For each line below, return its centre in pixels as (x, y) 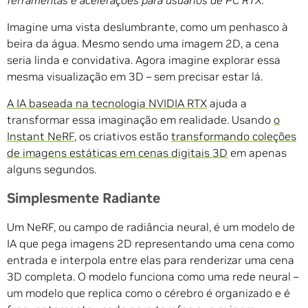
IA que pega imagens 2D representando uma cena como (151, 244)
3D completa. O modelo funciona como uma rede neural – (153, 277)
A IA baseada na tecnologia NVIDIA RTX (107, 103)
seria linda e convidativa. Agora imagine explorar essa (144, 60)
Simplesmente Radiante (84, 198)
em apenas (257, 153)
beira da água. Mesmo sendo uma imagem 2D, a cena (143, 44)
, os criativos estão (123, 136)
